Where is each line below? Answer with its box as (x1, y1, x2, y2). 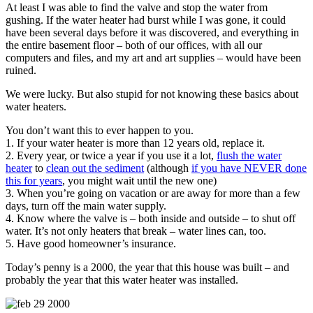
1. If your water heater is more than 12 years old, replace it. (6, 136, 265, 149)
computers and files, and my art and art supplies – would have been (6, 51, 301, 64)
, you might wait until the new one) (62, 174, 217, 187)
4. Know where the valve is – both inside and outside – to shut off (6, 212, 296, 224)
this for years (6, 174, 62, 187)
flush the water (217, 149, 282, 161)
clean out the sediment (46, 161, 144, 174)
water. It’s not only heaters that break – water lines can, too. (6, 224, 266, 237)
